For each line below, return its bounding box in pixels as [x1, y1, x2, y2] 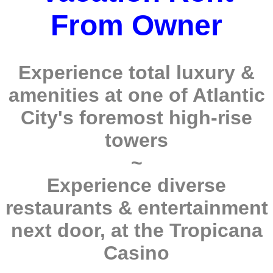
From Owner [51, 9, 222, 41]
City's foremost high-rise [21, 107, 252, 129]
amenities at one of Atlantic [8, 84, 265, 107]
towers [105, 129, 168, 152]
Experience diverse [47, 174, 226, 197]
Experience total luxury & [18, 62, 255, 84]
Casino [104, 242, 169, 264]
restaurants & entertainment [5, 197, 268, 219]
